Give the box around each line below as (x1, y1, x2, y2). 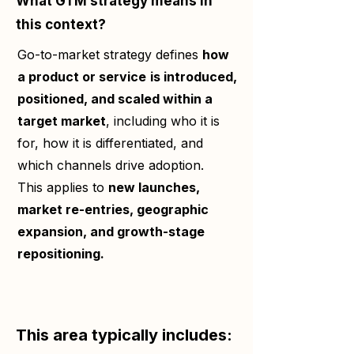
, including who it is (106, 113, 220, 129)
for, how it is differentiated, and (17, 135, 203, 151)
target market (17, 113, 106, 129)
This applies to (17, 179, 108, 195)
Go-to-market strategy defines (17, 47, 202, 62)
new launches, (108, 179, 200, 195)
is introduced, (150, 69, 237, 85)
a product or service (17, 69, 146, 85)
